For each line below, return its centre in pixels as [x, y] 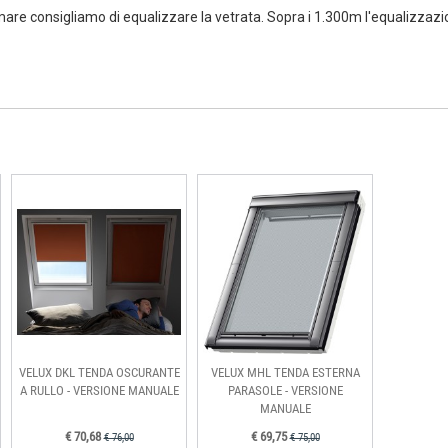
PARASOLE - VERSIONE [285, 390]
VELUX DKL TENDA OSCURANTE [99, 372]
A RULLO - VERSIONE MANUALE [99, 390]
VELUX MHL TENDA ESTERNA [285, 372]
